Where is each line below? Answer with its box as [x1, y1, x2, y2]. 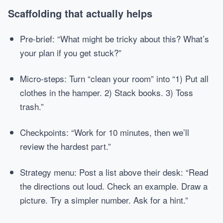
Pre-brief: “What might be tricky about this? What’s [20, 32, 209, 45]
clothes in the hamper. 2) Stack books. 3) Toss [20, 86, 193, 99]
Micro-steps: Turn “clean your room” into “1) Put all [20, 72, 209, 85]
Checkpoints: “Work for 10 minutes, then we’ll [20, 126, 189, 138]
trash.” [20, 100, 44, 112]
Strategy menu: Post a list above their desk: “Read [20, 166, 208, 178]
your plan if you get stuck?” [20, 46, 121, 59]
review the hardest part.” [20, 140, 111, 152]
